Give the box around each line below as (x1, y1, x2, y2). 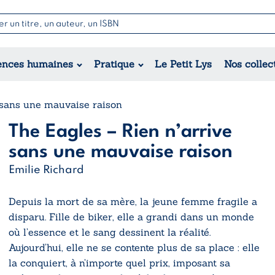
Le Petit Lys (155, 57, 212, 70)
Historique (44, 82, 93, 95)
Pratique (93, 57, 134, 70)
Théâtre (235, 60, 274, 72)
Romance (44, 52, 88, 64)
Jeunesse (141, 52, 184, 64)
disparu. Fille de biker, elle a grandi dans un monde (9, 210, 254, 223)
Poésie (235, 44, 266, 57)
